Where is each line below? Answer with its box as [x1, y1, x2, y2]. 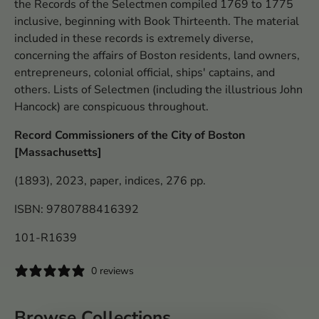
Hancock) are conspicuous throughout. [14, 99, 209, 115]
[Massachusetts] [14, 145, 102, 161]
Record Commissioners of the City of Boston [14, 127, 245, 144]
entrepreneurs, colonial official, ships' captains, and [14, 65, 275, 81]
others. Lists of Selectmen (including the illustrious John [14, 82, 303, 98]
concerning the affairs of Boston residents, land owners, [14, 48, 300, 64]
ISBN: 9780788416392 [14, 202, 139, 218]
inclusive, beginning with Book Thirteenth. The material [14, 14, 299, 30]
